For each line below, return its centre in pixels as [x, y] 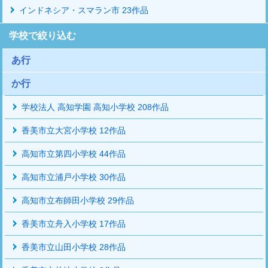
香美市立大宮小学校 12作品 [74, 130]
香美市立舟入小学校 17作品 [74, 223]
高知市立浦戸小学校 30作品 [74, 177]
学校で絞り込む [42, 35]
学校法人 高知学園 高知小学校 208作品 [95, 107]
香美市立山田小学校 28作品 [74, 247]
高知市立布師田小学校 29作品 [78, 200]
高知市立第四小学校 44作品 [74, 153]
